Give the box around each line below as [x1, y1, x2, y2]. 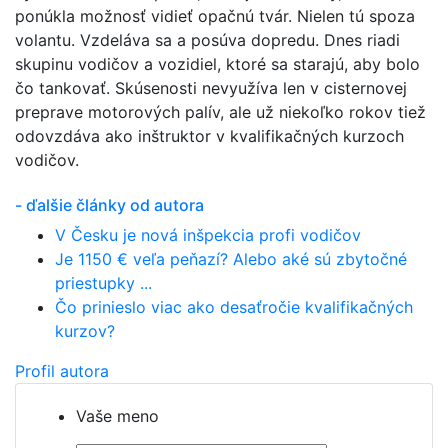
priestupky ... [55, 273, 152, 294]
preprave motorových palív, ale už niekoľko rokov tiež [15, 102, 426, 123]
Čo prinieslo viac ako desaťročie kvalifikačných [55, 297, 413, 318]
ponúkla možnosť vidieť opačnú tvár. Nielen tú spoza [15, 6, 415, 27]
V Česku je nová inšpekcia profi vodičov [55, 225, 361, 246]
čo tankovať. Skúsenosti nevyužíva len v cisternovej [15, 78, 407, 99]
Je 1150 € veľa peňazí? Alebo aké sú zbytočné [55, 249, 407, 270]
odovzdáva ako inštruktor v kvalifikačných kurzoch [15, 126, 404, 147]
